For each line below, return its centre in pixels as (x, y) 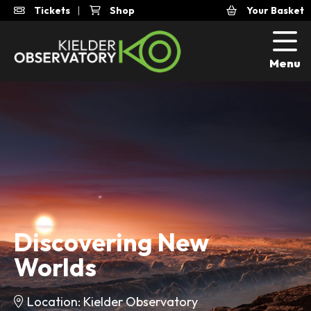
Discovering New (111, 242)
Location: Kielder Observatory (112, 301)
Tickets (51, 10)
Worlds (55, 267)
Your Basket (274, 10)
